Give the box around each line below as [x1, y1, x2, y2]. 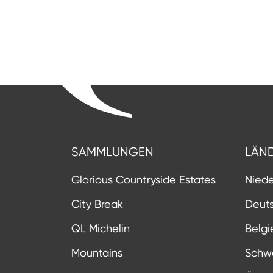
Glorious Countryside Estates [71, 173, 216, 186]
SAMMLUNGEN [71, 145, 154, 160]
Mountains [71, 246, 122, 260]
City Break [71, 197, 123, 211]
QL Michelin [71, 222, 130, 235]
